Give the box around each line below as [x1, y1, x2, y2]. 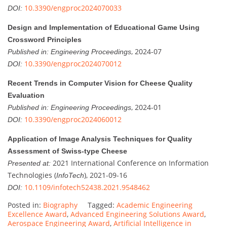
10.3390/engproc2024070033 [24, 3, 122, 13]
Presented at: [8, 159, 51, 167]
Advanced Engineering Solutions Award [70, 209, 204, 219]
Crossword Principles [8, 35, 82, 44]
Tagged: [88, 200, 117, 210]
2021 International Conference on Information [51, 158, 209, 168]
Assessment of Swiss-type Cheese [8, 146, 127, 155]
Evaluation [8, 91, 45, 99]
